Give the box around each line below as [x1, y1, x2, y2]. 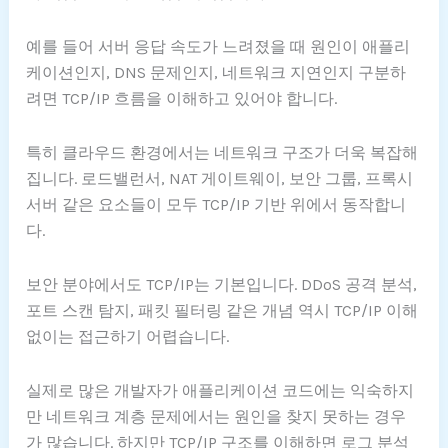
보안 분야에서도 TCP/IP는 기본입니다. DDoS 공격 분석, [26, 275, 418, 295]
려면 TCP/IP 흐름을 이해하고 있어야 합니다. [26, 89, 338, 109]
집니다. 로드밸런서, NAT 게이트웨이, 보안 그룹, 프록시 [26, 169, 414, 189]
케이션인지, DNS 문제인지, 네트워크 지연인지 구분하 [26, 63, 407, 83]
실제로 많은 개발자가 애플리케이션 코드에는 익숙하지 [26, 381, 415, 401]
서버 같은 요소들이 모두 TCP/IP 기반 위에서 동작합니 [26, 195, 407, 215]
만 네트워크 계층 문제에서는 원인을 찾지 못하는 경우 [26, 407, 407, 427]
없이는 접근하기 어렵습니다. [26, 327, 230, 347]
